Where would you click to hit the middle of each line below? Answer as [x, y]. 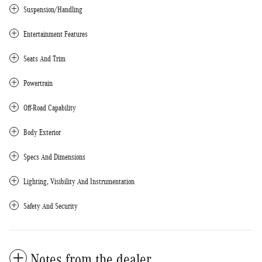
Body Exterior [42, 132]
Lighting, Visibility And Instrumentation [79, 181]
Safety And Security [51, 206]
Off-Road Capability [50, 108]
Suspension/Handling [53, 9]
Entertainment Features [56, 34]
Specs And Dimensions [54, 157]
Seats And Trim [44, 58]
